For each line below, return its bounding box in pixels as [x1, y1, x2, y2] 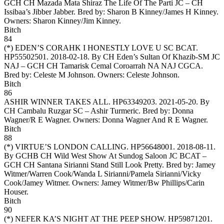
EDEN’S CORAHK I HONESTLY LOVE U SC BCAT [15, 43, 196, 52]
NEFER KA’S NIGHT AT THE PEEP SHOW [15, 214, 164, 223]
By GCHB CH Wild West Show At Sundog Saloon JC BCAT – [4, 151, 206, 160]
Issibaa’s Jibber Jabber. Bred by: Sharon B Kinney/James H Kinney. [4, 7, 218, 16]
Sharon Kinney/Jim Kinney [33, 16, 119, 25]
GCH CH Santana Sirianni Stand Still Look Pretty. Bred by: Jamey [4, 160, 215, 169]
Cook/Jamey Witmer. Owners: [4, 178, 101, 187]
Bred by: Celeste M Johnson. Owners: [4, 70, 126, 79]
